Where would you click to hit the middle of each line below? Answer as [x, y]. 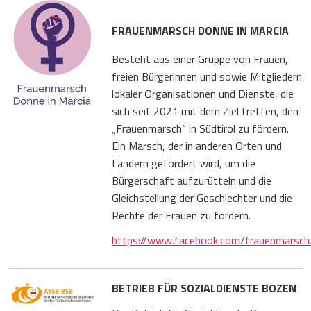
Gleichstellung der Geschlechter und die [202, 197]
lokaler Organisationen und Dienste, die [203, 93]
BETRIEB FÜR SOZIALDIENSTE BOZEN [204, 288]
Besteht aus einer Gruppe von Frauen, [200, 59]
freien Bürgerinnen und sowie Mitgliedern [207, 76]
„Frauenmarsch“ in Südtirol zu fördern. [201, 128]
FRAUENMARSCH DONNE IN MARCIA [201, 30]
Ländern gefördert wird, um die [184, 163]
